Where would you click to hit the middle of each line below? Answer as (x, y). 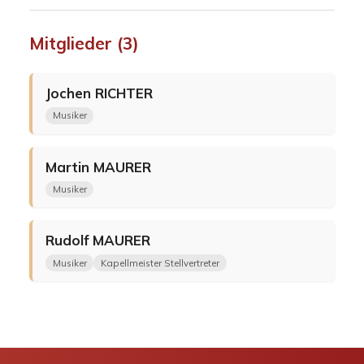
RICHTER (123, 93)
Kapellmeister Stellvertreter (160, 262)
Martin (69, 167)
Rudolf (69, 240)
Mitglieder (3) (84, 43)
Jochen (70, 93)
